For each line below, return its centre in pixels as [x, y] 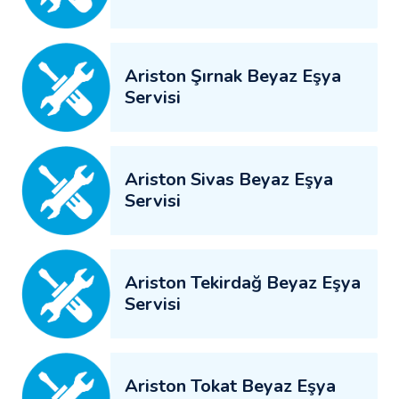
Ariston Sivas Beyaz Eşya [229, 179]
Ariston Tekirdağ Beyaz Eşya [243, 282]
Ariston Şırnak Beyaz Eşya [233, 76]
